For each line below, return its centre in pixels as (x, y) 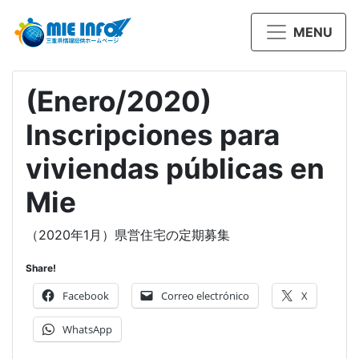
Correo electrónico (205, 296)
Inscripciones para (153, 135)
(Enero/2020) (119, 101)
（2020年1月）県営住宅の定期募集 (128, 235)
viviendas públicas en (175, 169)
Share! (41, 268)
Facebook (86, 296)
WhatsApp (87, 330)
